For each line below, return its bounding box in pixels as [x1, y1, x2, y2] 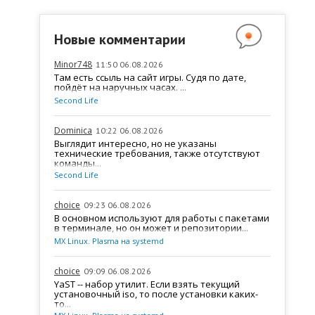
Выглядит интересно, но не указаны [54, 136, 217, 150]
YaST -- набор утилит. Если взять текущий [54, 277, 240, 290]
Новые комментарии [54, 30, 186, 49]
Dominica [54, 124, 92, 136]
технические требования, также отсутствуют [54, 146, 260, 160]
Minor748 [54, 58, 92, 70]
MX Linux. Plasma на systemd [54, 235, 164, 246]
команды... [54, 156, 101, 169]
